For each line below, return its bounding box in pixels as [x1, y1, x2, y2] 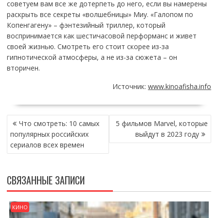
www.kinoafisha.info [148, 81, 212, 91]
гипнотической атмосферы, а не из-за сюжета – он [6, 52, 177, 62]
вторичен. [6, 63, 40, 73]
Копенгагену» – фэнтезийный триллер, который [6, 20, 165, 30]
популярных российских [10, 129, 89, 139]
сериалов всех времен [10, 140, 84, 149]
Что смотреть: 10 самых [18, 118, 99, 128]
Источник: [112, 81, 148, 91]
